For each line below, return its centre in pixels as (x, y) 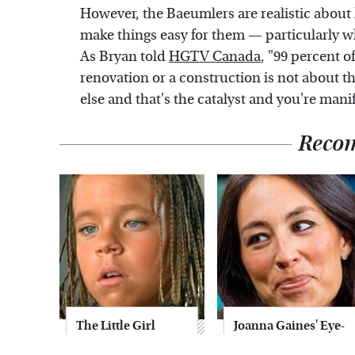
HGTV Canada (215, 56)
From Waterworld (126, 342)
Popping (258, 342)
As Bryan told (124, 56)
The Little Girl (116, 325)
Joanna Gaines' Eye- (289, 325)
